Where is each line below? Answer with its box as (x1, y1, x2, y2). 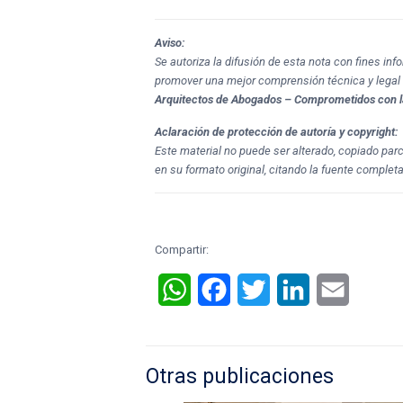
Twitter (270, 281, 315, 299)
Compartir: (155, 243, 210, 257)
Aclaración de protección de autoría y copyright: (155, 125, 399, 139)
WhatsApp (191, 281, 256, 299)
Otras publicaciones (146, 364, 334, 390)
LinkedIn (309, 281, 364, 299)
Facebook (230, 281, 293, 299)
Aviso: (155, 36, 186, 50)
